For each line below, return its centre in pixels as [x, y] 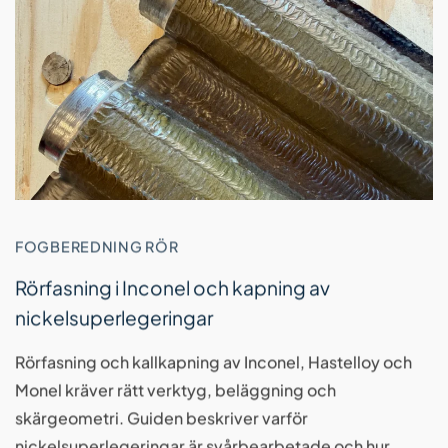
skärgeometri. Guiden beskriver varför [161, 418]
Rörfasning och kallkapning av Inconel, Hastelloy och [213, 362]
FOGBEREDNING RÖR [97, 246]
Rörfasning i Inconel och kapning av [172, 287]
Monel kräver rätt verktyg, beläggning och [175, 390]
